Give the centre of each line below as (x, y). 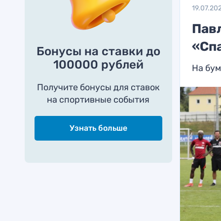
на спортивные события (98, 100)
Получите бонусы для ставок (98, 87)
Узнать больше (98, 128)
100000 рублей (98, 65)
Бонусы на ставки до (98, 51)
